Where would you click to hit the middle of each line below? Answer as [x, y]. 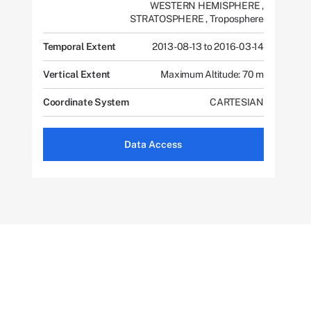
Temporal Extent [79, 47]
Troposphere [236, 19]
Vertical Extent [77, 74]
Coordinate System [86, 102]
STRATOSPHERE [168, 19]
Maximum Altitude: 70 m [212, 74]
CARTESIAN [237, 102]
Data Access [153, 144]
